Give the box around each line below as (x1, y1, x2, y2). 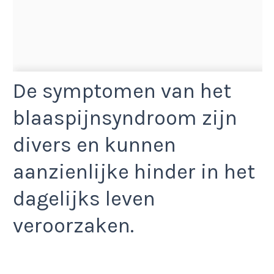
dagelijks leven (13, 186, 155, 211)
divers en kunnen (13, 132, 176, 157)
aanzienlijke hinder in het (13, 159, 255, 184)
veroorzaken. (13, 213, 134, 238)
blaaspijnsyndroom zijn (13, 105, 237, 130)
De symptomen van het (13, 78, 231, 103)
